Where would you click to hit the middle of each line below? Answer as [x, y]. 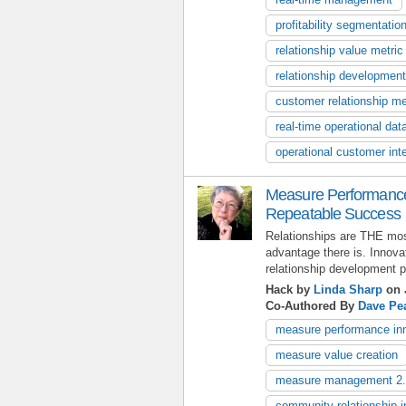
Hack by [290, 289]
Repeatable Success [333, 213]
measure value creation [337, 354]
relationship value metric [339, 50]
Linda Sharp [348, 289]
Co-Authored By [312, 305]
